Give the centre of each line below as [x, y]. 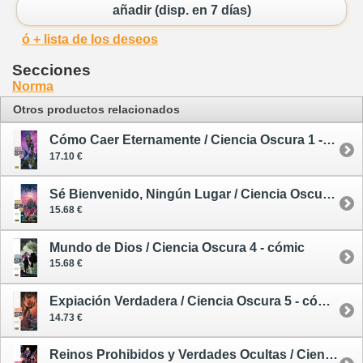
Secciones [51, 70]
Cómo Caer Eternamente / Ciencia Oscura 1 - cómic [329, 140]
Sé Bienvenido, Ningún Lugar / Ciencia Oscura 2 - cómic [329, 194]
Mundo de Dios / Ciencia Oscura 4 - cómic [177, 247]
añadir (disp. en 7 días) [181, 10]
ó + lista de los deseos [90, 40]
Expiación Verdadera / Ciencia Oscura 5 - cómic [324, 301]
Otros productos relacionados [96, 110]
